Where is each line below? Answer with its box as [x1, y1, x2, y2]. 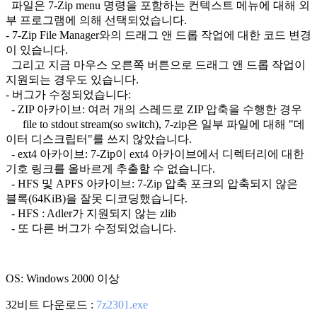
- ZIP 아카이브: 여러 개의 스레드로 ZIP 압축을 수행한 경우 [6, 103, 302, 115]
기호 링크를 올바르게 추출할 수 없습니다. [6, 162, 215, 175]
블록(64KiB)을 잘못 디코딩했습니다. [6, 192, 188, 204]
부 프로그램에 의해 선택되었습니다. [6, 13, 187, 26]
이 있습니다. [6, 43, 68, 56]
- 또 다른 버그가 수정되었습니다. [6, 221, 176, 234]
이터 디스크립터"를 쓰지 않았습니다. [6, 132, 192, 145]
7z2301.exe [96, 298, 148, 311]
